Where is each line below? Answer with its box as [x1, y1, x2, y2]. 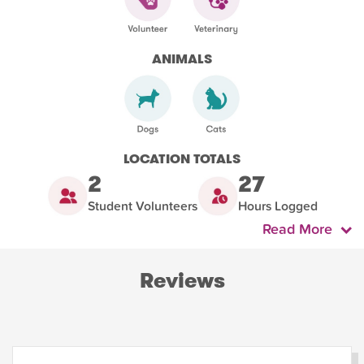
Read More [262, 221, 340, 239]
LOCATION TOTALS [123, 149, 240, 169]
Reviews [139, 266, 225, 296]
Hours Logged [237, 199, 318, 214]
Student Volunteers [87, 199, 197, 214]
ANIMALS [152, 49, 212, 68]
